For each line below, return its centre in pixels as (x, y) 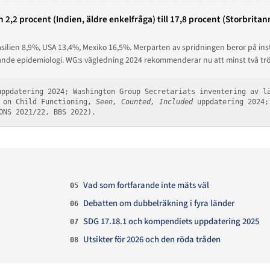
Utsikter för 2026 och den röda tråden (152, 240)
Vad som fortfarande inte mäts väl (146, 185)
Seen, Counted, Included (144, 102)
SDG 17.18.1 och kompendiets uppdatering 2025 (171, 222)
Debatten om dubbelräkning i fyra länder (159, 204)
